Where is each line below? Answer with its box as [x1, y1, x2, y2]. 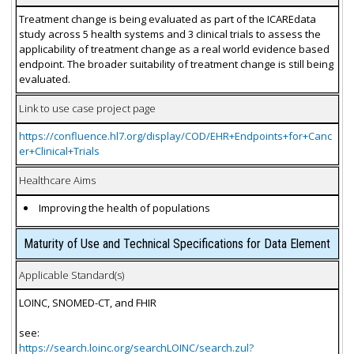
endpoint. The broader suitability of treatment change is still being [18, 57, 333, 72]
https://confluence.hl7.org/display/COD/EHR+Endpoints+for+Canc [18, 129, 332, 144]
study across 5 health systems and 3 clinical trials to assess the [18, 27, 321, 42]
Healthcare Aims [18, 173, 96, 188]
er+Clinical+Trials [18, 144, 100, 159]
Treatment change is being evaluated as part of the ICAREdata [18, 12, 316, 27]
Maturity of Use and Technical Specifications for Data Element [24, 236, 330, 252]
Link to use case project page [18, 101, 156, 116]
